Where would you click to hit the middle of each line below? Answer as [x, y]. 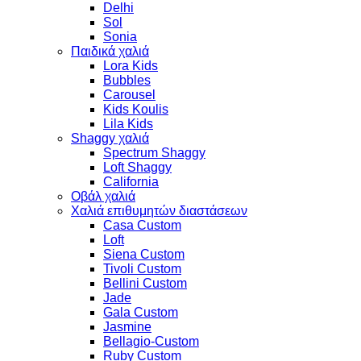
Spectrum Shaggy [154, 152]
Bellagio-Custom [151, 341]
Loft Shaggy [137, 167]
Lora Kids [131, 65]
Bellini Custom [145, 283]
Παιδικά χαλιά [110, 51]
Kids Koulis [136, 109]
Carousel [129, 94]
